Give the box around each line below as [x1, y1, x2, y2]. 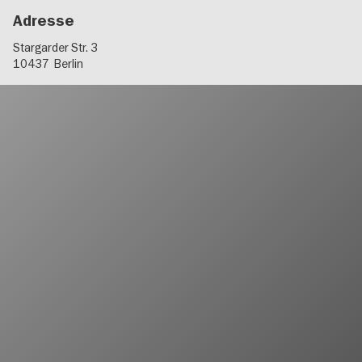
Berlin [54, 56, 83, 71]
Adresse [13, 11, 74, 32]
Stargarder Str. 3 [13, 40, 98, 55]
